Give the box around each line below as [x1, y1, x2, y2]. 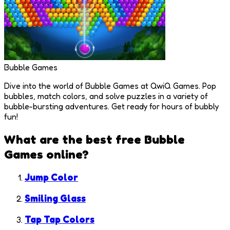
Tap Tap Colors [25, 213, 94, 225]
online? [43, 146, 89, 162]
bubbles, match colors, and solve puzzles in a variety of [4, 90, 208, 101]
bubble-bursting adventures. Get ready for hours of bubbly [4, 101, 219, 111]
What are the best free [4, 131, 144, 147]
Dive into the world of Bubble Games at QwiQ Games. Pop [4, 80, 216, 91]
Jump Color [25, 171, 78, 183]
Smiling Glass [25, 193, 86, 204]
